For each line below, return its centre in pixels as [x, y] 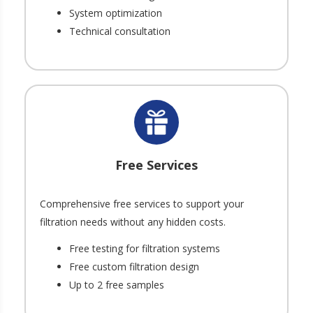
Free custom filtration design [134, 266]
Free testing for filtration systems [145, 248]
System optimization [116, 13]
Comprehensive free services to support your [142, 203]
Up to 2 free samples [117, 284]
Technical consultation [120, 31]
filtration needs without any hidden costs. [136, 221]
